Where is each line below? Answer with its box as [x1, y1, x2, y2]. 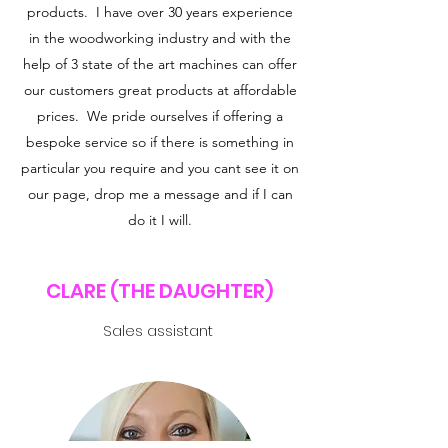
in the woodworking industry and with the [29, 29, 291, 47]
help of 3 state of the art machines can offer [23, 55, 297, 73]
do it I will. [128, 211, 192, 229]
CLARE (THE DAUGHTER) [46, 277, 274, 305]
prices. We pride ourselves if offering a [37, 107, 283, 125]
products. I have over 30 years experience [27, 3, 293, 21]
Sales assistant [103, 320, 217, 341]
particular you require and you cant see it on [21, 159, 299, 177]
